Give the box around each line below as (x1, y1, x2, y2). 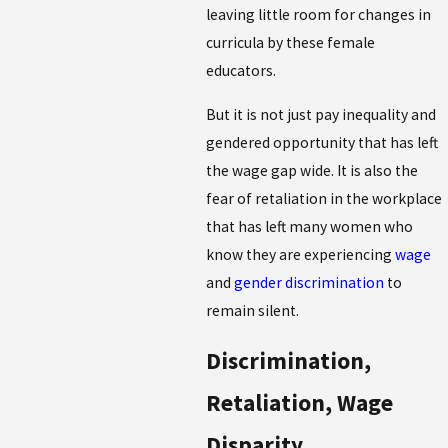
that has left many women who (206, 216, 414, 236)
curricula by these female (206, 33, 376, 53)
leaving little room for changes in (206, 5, 432, 25)
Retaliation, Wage (206, 388, 394, 418)
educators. (206, 61, 277, 81)
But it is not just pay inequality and (206, 104, 437, 124)
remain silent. (206, 300, 300, 320)
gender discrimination (234, 272, 385, 292)
